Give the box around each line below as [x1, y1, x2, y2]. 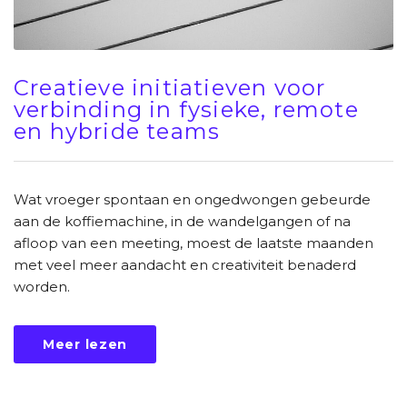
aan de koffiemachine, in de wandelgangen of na [14, 212, 351, 230]
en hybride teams [14, 117, 221, 144]
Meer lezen [43, 335, 127, 352]
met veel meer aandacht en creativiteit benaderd [14, 255, 356, 273]
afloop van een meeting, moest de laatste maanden [14, 233, 373, 252]
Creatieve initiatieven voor [14, 74, 326, 101]
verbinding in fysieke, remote [14, 95, 359, 123]
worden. [14, 277, 70, 295]
